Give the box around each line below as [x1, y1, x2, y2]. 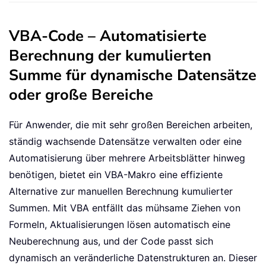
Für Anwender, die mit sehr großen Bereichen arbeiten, [9, 119, 252, 131]
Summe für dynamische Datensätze [9, 65, 256, 86]
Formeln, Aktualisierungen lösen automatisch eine [9, 218, 230, 231]
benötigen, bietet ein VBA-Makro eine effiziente [9, 169, 223, 181]
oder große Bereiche [9, 84, 153, 106]
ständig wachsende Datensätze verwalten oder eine [9, 135, 242, 148]
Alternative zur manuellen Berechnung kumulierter [9, 185, 233, 198]
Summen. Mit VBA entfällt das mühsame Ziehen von [9, 202, 240, 214]
